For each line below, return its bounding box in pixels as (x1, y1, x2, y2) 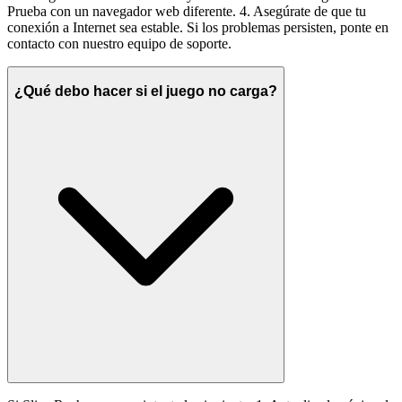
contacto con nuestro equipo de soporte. (7, 36, 232, 52)
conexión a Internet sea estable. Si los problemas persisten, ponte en (7, 20, 389, 36)
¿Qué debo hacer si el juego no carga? (14, 83, 277, 99)
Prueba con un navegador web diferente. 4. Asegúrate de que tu (7, 4, 366, 20)
